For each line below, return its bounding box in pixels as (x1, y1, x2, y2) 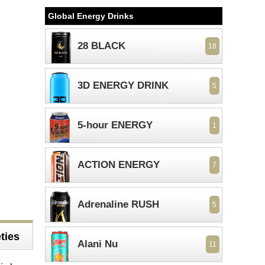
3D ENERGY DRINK (77, 80, 169, 91)
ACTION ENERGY (77, 159, 160, 170)
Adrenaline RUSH (77, 199, 159, 210)
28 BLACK (77, 40, 125, 51)
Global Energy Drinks (48, 11, 134, 21)
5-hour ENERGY (77, 119, 153, 131)
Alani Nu (77, 238, 118, 250)
